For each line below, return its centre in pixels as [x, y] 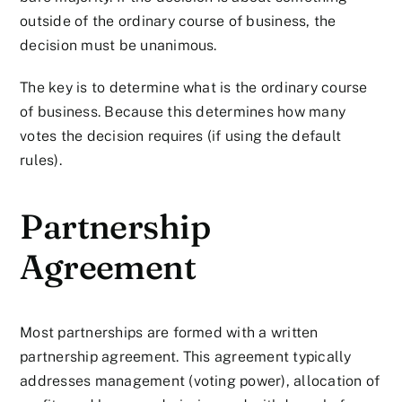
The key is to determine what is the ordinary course [194, 87]
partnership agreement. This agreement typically [186, 357]
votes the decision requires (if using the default [181, 135]
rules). [41, 160]
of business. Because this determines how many [183, 111]
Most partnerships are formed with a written [169, 333]
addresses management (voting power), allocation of [200, 381]
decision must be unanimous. [118, 45]
